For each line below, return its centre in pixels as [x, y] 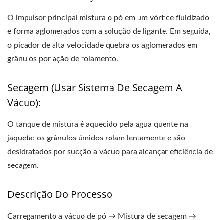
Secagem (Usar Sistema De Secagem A [95, 88]
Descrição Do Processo [60, 194]
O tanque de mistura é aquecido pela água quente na [98, 124]
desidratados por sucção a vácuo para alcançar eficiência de [110, 152]
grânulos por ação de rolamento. [63, 59]
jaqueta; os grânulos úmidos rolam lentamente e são [96, 138]
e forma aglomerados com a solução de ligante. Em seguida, [109, 31]
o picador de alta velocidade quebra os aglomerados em [102, 45]
